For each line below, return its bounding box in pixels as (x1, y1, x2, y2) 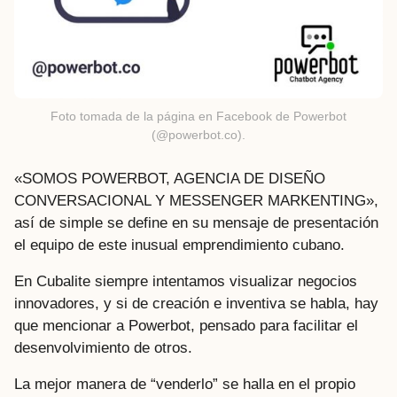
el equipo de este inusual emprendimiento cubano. (14, 236, 345, 253)
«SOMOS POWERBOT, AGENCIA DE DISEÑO (14, 169, 325, 187)
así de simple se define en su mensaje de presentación (14, 214, 378, 231)
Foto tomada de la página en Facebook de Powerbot (51, 108, 346, 123)
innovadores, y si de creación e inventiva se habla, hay (14, 295, 378, 313)
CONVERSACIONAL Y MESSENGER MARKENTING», (14, 191, 378, 209)
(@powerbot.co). (152, 127, 245, 142)
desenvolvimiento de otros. (14, 339, 192, 357)
